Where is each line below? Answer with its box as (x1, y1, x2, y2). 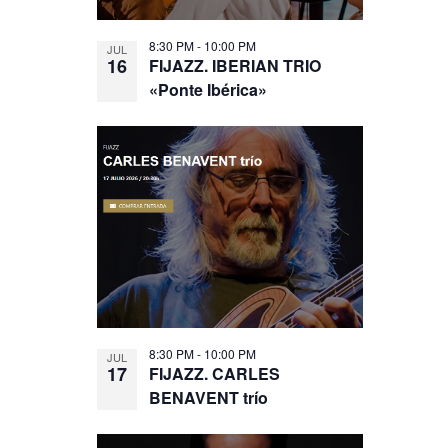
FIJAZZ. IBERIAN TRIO (149, 54, 322, 77)
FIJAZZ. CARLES (149, 362, 281, 385)
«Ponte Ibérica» (149, 78, 268, 101)
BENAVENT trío (149, 386, 269, 409)
